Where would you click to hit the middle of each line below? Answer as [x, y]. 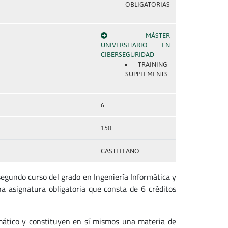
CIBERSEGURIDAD [127, 55]
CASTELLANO [120, 151]
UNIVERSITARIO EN [135, 45]
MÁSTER [158, 35]
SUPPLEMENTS [146, 74]
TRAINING [153, 64]
